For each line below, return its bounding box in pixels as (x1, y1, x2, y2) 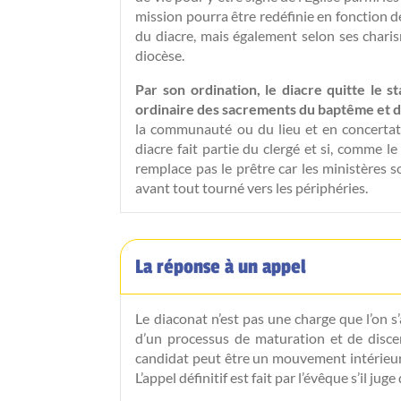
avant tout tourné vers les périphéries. (135, 178, 369, 196)
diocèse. (135, 46, 185, 64)
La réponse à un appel (135, 255, 307, 279)
